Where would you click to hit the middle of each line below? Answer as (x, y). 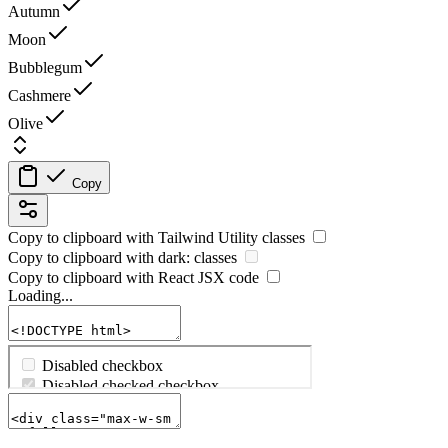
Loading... (40, 296)
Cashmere (39, 96)
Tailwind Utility (208, 238)
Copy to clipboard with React (103, 278)
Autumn (34, 12)
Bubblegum (45, 68)
